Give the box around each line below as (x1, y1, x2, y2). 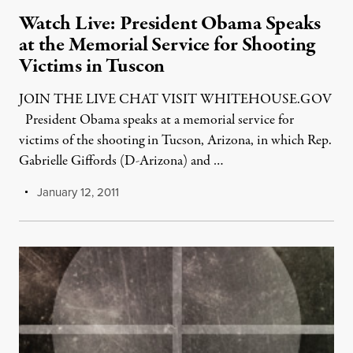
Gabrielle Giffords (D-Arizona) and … (19, 151, 224, 171)
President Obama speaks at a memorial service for (19, 110, 294, 130)
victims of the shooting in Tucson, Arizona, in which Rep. (19, 131, 332, 150)
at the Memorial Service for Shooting (19, 31, 316, 59)
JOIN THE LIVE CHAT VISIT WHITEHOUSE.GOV (19, 90, 332, 110)
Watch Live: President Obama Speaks (19, 9, 321, 38)
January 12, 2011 (34, 184, 120, 201)
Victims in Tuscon (19, 52, 165, 80)
